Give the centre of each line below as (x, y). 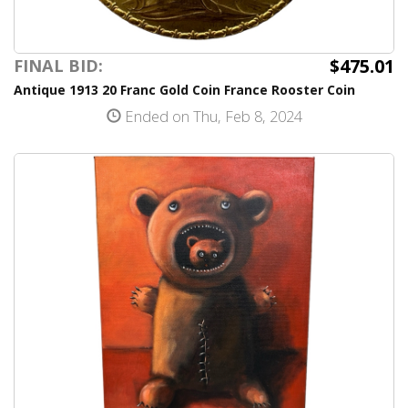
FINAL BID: (58, 66)
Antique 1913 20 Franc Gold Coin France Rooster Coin (184, 90)
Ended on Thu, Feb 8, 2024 (211, 116)
